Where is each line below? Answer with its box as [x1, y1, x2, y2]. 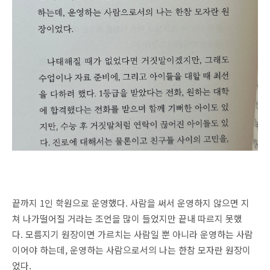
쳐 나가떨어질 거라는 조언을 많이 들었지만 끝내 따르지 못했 [12, 212, 242, 225]
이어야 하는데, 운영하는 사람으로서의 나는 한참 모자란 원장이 [12, 243, 251, 256]
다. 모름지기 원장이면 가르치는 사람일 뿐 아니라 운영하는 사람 [12, 228, 253, 240]
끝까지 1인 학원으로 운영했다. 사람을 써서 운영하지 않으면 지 [12, 196, 250, 209]
